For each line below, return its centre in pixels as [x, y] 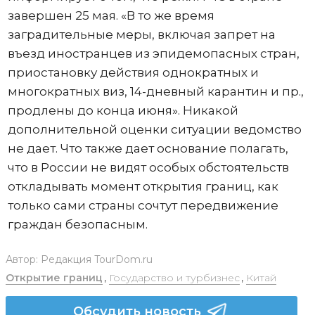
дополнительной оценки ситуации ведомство [154, 129]
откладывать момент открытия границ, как [143, 186]
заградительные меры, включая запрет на [141, 34]
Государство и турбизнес [174, 278]
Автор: [23, 259]
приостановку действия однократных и [133, 72]
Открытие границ [54, 278]
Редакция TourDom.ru [96, 259]
